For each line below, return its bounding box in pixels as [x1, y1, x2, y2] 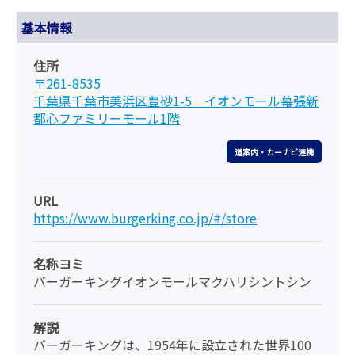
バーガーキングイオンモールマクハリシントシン [33, 272, 312, 292]
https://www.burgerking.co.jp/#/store [33, 208, 258, 228]
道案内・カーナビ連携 [234, 146, 314, 158]
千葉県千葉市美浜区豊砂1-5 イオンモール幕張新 [33, 90, 319, 110]
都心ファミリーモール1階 [33, 108, 181, 128]
